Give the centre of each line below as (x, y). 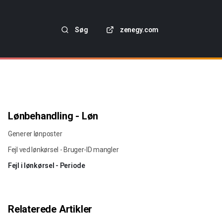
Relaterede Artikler (50, 209)
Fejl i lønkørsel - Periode (47, 166)
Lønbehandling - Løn (53, 116)
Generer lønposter (35, 134)
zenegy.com (139, 30)
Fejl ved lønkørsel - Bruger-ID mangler (63, 150)
